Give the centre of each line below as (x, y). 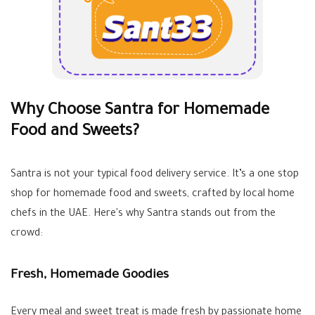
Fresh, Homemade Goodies (90, 276)
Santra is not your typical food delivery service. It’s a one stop (155, 175)
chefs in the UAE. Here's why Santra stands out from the (143, 214)
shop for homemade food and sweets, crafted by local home (153, 195)
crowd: (27, 234)
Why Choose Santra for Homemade (140, 111)
